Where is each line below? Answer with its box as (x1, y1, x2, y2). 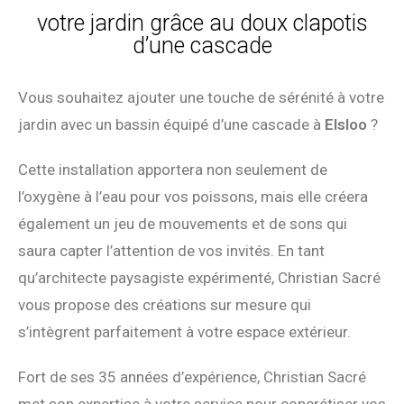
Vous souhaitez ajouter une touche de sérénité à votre (18, 87, 384, 106)
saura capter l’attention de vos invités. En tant (18, 241, 325, 260)
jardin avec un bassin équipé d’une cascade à (18, 115, 325, 133)
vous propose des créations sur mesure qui (18, 295, 311, 314)
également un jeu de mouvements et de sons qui (18, 214, 347, 233)
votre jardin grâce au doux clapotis (36, 9, 368, 36)
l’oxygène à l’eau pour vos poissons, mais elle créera (18, 187, 368, 206)
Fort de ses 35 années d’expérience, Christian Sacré (18, 367, 366, 386)
